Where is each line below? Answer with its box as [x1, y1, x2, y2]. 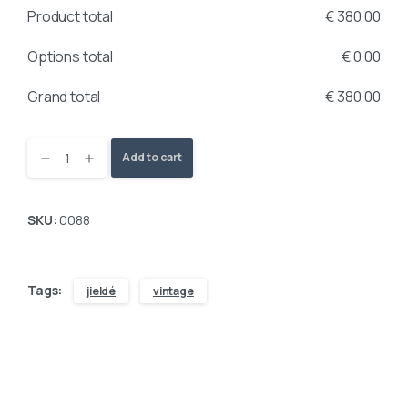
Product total [27, 5, 113, 26]
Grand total [27, 86, 101, 107]
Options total [27, 46, 113, 66]
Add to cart [122, 149, 182, 166]
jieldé [87, 283, 117, 300]
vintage [152, 283, 194, 300]
